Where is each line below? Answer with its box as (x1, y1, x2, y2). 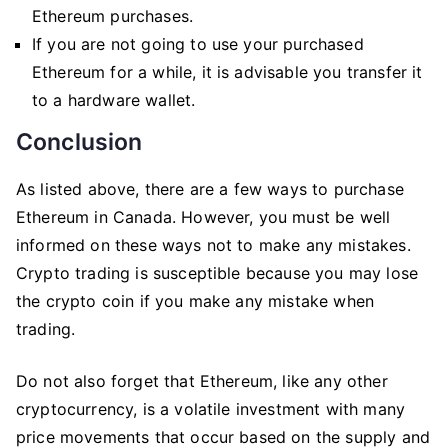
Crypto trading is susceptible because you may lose (16, 263, 419, 283)
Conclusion (16, 128, 143, 156)
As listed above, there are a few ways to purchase (16, 179, 404, 199)
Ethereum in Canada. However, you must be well (16, 207, 391, 227)
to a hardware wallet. (32, 90, 196, 110)
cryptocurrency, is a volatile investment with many (16, 399, 406, 419)
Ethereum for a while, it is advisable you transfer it (32, 62, 423, 82)
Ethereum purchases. (32, 6, 194, 26)
